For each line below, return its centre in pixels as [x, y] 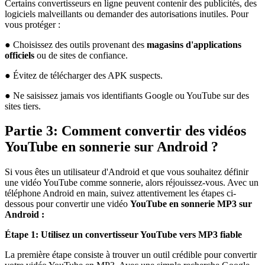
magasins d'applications [194, 44]
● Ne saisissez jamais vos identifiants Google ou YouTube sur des [127, 95]
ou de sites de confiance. [81, 55]
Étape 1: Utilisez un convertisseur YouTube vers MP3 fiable [123, 235]
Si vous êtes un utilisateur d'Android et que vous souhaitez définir [127, 172]
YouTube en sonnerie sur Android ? [112, 147]
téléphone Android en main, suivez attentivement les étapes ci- [120, 193]
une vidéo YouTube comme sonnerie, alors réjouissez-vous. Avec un [132, 183]
